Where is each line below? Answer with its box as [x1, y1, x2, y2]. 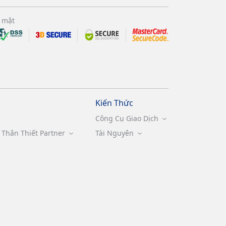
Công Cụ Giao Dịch [95, 113, 158, 123]
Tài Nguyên [95, 128, 134, 138]
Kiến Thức [95, 97, 133, 108]
